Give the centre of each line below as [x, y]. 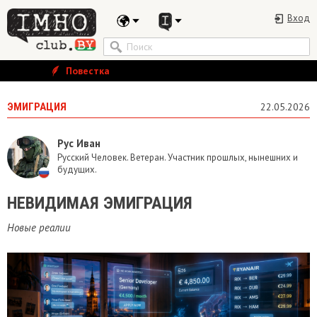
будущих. [77, 169]
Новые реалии [39, 227]
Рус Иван [79, 143]
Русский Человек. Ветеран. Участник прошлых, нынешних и [178, 157]
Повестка [86, 71]
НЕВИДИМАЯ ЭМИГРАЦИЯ [100, 203]
